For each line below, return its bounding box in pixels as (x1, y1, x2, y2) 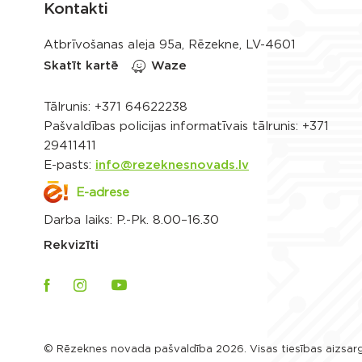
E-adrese (76, 187, 129, 199)
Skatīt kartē (44, 60, 119, 72)
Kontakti (44, 2, 108, 17)
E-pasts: (44, 159, 95, 171)
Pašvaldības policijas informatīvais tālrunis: (44, 120, 302, 133)
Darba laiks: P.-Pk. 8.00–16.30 (44, 214, 219, 226)
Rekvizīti (44, 239, 99, 251)
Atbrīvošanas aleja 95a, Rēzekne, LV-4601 (44, 39, 296, 51)
